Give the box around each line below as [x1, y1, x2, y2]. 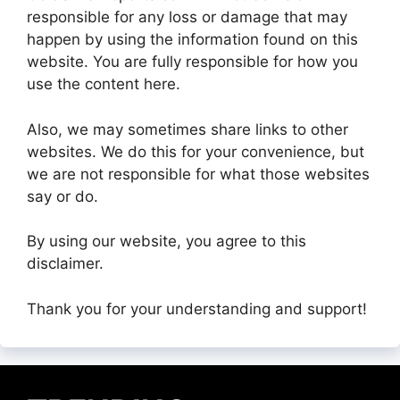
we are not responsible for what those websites [27, 164, 370, 183]
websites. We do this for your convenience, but [27, 142, 364, 161]
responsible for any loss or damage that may [27, 8, 347, 27]
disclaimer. [27, 254, 104, 273]
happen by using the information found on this [27, 30, 358, 49]
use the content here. [27, 75, 180, 94]
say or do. [27, 187, 98, 205]
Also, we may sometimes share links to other [27, 120, 348, 138]
